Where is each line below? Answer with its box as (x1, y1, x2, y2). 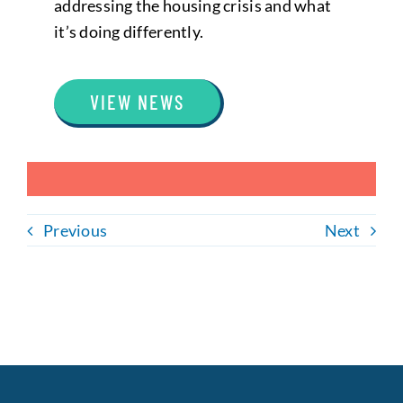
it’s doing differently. (53, 22, 204, 41)
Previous (42, 220, 108, 240)
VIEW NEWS (89, 90, 184, 113)
